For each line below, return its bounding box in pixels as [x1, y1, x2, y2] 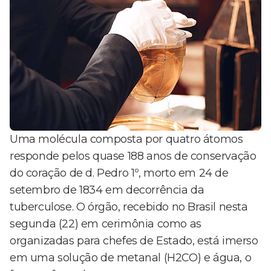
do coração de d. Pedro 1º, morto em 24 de [10, 166, 229, 180]
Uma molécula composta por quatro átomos [10, 132, 243, 146]
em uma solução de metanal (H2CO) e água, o [10, 251, 252, 265]
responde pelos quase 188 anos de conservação [10, 149, 256, 163]
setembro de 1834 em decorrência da [10, 183, 204, 197]
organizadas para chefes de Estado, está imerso [10, 234, 258, 248]
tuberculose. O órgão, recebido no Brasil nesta [10, 200, 248, 214]
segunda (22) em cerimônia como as [10, 217, 201, 231]
